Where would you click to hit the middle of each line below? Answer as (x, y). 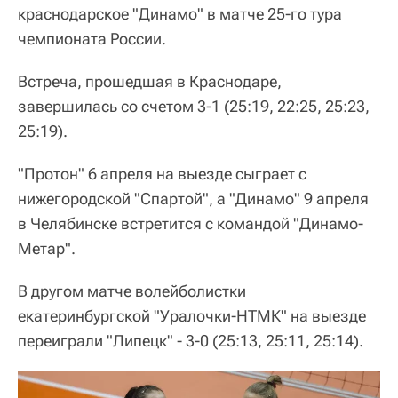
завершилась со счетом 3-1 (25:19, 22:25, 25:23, (194, 106)
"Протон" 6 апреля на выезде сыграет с (162, 173)
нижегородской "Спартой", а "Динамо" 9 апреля (193, 198)
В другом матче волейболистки (132, 291)
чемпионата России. (92, 38)
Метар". (47, 248)
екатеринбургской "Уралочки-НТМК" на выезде (192, 315)
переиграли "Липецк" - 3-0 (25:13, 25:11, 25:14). (191, 340)
